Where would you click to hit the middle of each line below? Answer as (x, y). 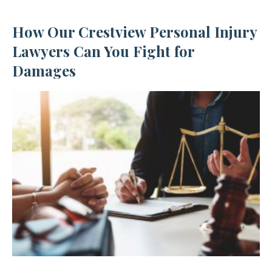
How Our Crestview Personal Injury (134, 32)
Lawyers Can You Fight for (103, 51)
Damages (44, 71)
